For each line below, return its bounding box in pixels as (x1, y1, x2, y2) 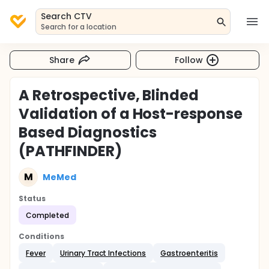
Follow (175, 53, 204, 66)
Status (19, 193, 46, 204)
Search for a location (41, 22, 117, 32)
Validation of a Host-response (19, 104, 243, 124)
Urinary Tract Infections (59, 247, 147, 258)
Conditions (19, 231, 64, 241)
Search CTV (41, 10, 92, 22)
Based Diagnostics (19, 122, 157, 142)
